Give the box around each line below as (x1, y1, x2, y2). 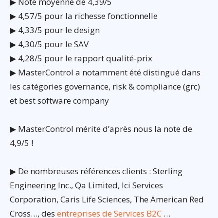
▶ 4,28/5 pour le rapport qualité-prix (10, 52, 152, 64)
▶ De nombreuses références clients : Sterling (10, 165, 182, 177)
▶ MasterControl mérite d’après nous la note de (10, 123, 192, 134)
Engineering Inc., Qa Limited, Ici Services (10, 179, 163, 191)
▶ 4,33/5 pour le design (10, 24, 100, 36)
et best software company (10, 94, 109, 106)
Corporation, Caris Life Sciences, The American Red (10, 193, 204, 205)
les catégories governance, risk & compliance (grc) (10, 80, 200, 92)
